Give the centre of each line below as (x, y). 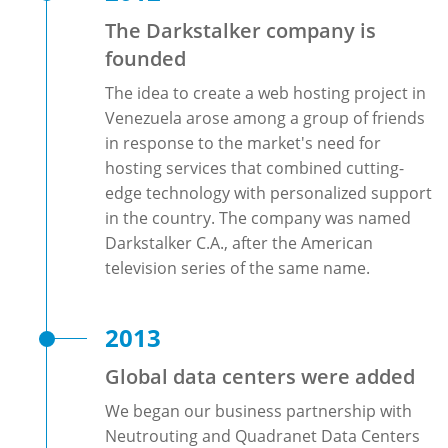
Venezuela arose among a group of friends (265, 118)
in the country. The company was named (258, 218)
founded (145, 58)
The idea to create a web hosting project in (265, 93)
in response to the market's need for (243, 143)
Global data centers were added (260, 376)
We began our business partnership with (258, 411)
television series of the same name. (237, 268)
